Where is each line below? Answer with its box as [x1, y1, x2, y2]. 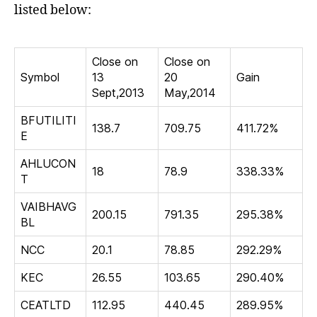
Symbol [21, 69, 59, 84]
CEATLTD [21, 297, 71, 312]
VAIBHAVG [21, 199, 76, 214]
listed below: [14, 1, 91, 18]
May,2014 [164, 85, 216, 100]
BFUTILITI [21, 113, 76, 127]
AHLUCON [21, 156, 76, 171]
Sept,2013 [92, 85, 144, 100]
